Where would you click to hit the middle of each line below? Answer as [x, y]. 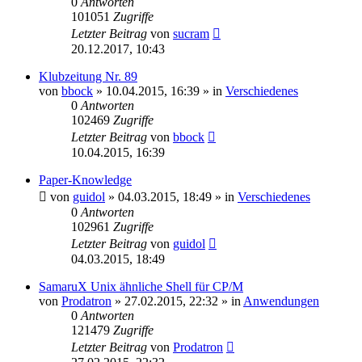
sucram [191, 33]
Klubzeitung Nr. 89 [88, 76]
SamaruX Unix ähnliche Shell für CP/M [141, 286]
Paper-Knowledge [85, 179]
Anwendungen [281, 301]
